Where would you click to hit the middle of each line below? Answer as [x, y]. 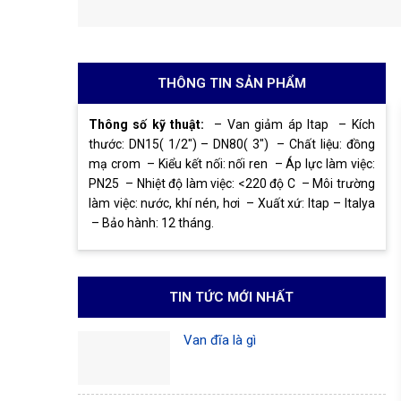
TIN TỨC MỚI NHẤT [232, 297]
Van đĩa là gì [220, 340]
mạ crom [115, 164]
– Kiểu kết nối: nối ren [205, 164]
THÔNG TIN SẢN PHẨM [231, 83]
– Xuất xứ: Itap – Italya [309, 203]
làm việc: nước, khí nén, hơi [164, 203]
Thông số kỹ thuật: [147, 124]
